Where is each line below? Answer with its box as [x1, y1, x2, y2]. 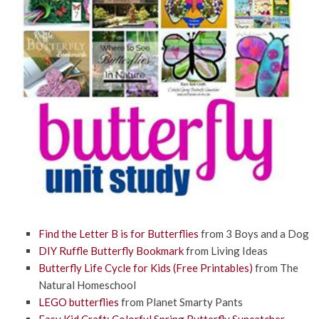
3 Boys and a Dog [225, 226, 309, 240]
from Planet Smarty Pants [118, 295, 243, 308]
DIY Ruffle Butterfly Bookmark [38, 244, 184, 257]
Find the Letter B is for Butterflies [38, 226, 199, 240]
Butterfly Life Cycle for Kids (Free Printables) [38, 261, 253, 274]
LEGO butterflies [38, 295, 119, 308]
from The [252, 261, 298, 274]
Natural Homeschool [38, 278, 136, 291]
